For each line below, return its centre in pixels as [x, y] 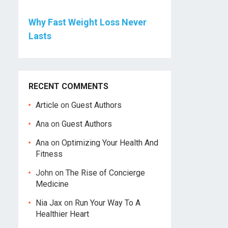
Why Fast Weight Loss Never [88, 22]
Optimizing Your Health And [110, 143]
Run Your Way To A [108, 203]
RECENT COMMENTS [68, 87]
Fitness [49, 154]
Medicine [52, 184]
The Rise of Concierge [105, 173]
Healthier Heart [62, 214]
